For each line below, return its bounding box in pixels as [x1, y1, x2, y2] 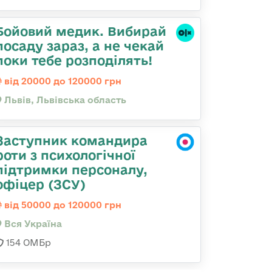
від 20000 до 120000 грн [2, 76, 121, 86]
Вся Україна [2, 219, 62, 229]
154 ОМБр [4, 237, 51, 248]
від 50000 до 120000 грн [2, 200, 121, 210]
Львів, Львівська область [2, 95, 126, 105]
